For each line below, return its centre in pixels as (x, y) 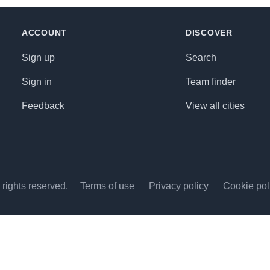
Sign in (37, 82)
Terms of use (107, 186)
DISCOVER (209, 33)
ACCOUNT (44, 33)
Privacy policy (179, 186)
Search (201, 58)
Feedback (43, 106)
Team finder (211, 82)
